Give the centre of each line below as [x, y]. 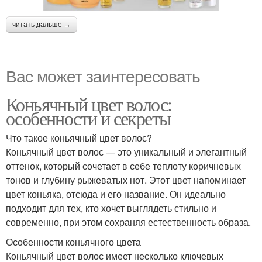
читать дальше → [42, 24]
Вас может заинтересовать [103, 75]
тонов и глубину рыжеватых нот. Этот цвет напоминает [126, 180]
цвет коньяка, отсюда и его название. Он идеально [116, 194]
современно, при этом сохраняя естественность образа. [128, 222]
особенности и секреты [89, 118]
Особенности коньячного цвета [73, 242]
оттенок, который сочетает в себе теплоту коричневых [123, 166]
